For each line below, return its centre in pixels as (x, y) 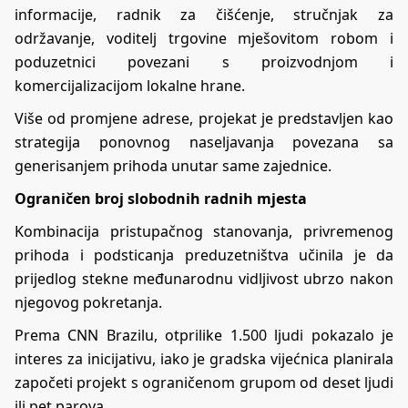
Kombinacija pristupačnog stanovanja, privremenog (204, 231)
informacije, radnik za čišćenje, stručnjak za (204, 14)
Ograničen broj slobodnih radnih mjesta (161, 198)
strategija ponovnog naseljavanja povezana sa (204, 142)
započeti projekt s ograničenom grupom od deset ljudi (204, 382)
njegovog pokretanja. (88, 302)
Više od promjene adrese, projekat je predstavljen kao (204, 118)
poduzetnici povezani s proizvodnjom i (204, 61)
